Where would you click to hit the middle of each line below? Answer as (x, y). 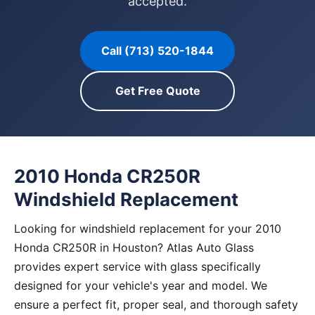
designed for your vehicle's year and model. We (141, 285)
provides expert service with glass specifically (137, 266)
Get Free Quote (157, 91)
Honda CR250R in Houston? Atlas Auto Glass (134, 247)
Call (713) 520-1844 (157, 51)
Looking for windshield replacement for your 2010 (148, 229)
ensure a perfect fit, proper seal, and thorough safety (156, 304)
